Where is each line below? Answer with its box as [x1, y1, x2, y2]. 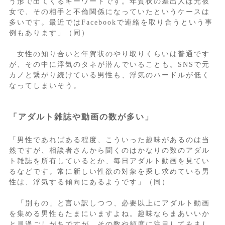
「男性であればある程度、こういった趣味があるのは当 [9, 136, 210, 144]
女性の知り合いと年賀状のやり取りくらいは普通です [9, 50, 210, 58]
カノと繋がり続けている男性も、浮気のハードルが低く [9, 71, 210, 79]
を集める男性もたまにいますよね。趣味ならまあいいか [9, 210, 210, 218]
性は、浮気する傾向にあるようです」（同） [9, 178, 170, 186]
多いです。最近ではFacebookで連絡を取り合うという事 [9, 19, 213, 27]
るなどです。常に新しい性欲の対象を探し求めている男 [9, 168, 210, 176]
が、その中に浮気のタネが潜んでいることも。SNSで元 [9, 61, 210, 69]
